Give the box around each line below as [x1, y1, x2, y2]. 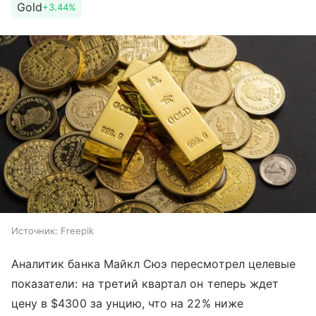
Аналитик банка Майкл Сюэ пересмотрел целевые [11, 257, 296, 272]
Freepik [61, 225, 94, 237]
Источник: [11, 225, 58, 237]
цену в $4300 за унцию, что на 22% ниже [11, 296, 243, 311]
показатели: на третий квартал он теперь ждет [11, 276, 279, 291]
